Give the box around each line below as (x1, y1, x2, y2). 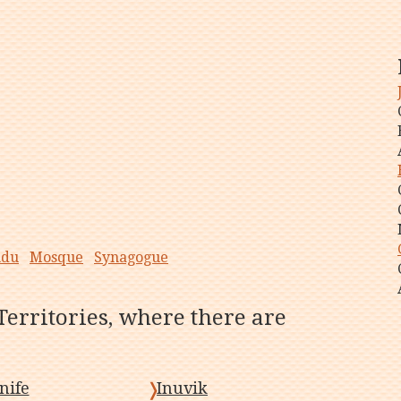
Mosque (30, 249, 83, 266)
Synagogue (94, 249, 168, 266)
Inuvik (157, 379, 209, 397)
